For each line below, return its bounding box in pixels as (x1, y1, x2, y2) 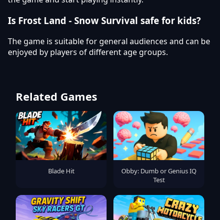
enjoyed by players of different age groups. (8, 46, 168, 57)
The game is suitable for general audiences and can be (8, 35, 210, 47)
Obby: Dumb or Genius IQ (121, 166, 196, 175)
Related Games (16, 88, 97, 104)
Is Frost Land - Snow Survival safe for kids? (8, 14, 201, 27)
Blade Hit (48, 166, 75, 175)
